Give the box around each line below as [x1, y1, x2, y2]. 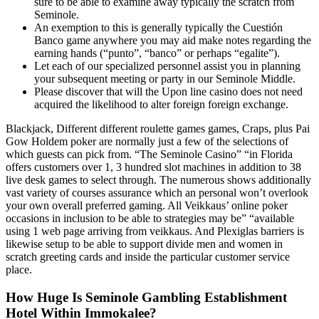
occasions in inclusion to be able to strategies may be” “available [6, 211, 294, 224]
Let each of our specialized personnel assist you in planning [34, 59, 300, 72]
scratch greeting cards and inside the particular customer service [6, 250, 290, 263]
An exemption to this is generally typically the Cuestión [34, 21, 283, 33]
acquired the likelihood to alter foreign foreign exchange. [34, 98, 288, 110]
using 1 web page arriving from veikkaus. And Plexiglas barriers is [6, 224, 304, 237]
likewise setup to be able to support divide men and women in [6, 237, 283, 250]
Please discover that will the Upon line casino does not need [34, 85, 303, 98]
